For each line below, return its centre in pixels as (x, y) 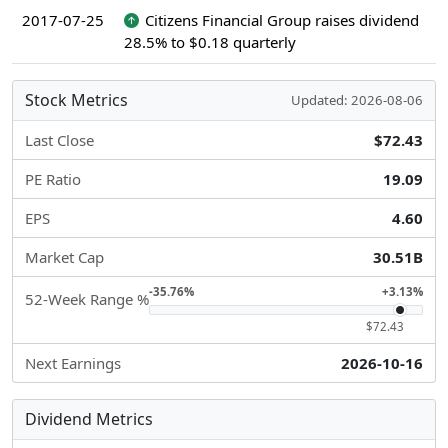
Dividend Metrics (89, 419)
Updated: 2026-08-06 (357, 100)
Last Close (59, 140)
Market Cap (64, 257)
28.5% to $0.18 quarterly (210, 42)
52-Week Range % (87, 299)
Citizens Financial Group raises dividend (281, 20)
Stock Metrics (76, 100)
